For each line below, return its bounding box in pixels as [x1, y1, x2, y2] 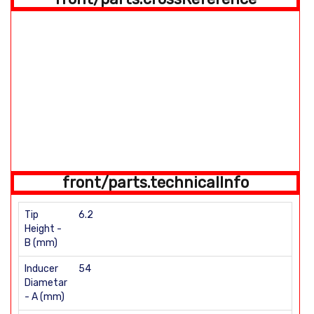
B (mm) [25, 237, 57, 249]
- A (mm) [25, 291, 64, 303]
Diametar [25, 277, 67, 289]
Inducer [25, 263, 58, 275]
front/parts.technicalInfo [62, 173, 249, 192]
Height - [25, 223, 62, 235]
